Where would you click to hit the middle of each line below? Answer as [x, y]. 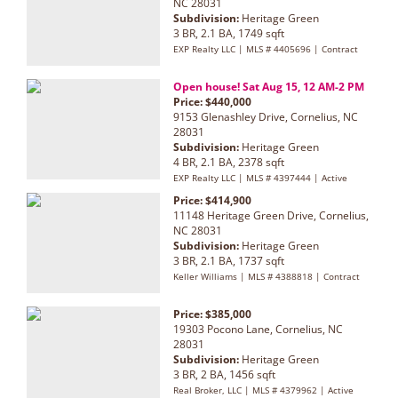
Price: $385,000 [212, 314]
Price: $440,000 [212, 101]
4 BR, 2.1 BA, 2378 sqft [229, 162]
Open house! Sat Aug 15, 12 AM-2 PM [269, 86]
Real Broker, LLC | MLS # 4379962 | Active [263, 390]
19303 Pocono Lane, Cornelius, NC [258, 329]
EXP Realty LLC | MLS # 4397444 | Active [260, 177]
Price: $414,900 [212, 200]
